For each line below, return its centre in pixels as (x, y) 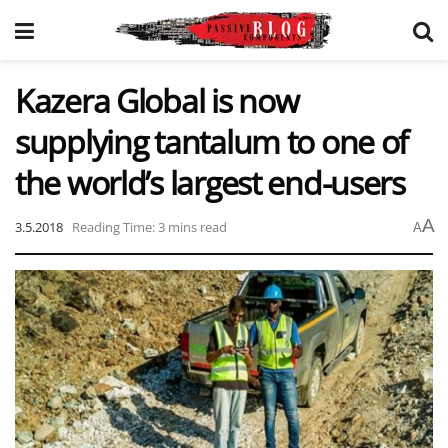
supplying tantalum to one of (212, 141)
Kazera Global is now (157, 100)
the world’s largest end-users (210, 182)
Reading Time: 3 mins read (149, 226)
